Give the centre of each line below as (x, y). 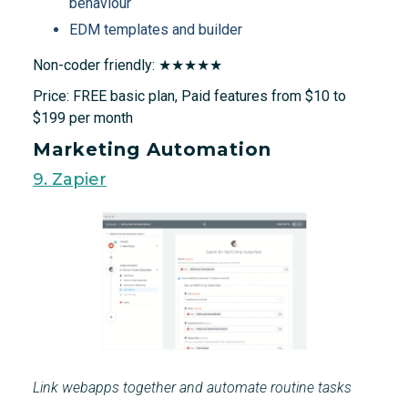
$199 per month (82, 118)
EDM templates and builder (155, 30)
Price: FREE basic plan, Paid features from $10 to (189, 97)
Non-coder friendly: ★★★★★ (127, 66)
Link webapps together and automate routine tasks (192, 388)
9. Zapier (69, 180)
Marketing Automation (152, 150)
